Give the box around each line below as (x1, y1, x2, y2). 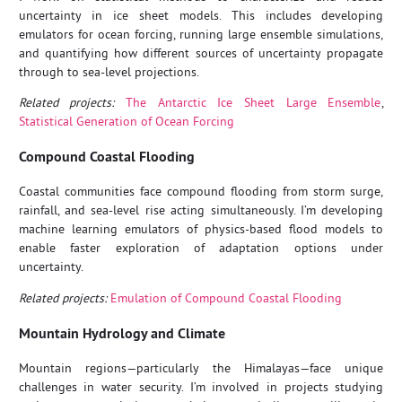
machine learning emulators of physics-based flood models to (18, 221, 384, 238)
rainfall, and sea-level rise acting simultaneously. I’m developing (18, 202, 384, 219)
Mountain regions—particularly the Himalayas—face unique (18, 360, 384, 377)
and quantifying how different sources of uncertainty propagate (18, 44, 384, 61)
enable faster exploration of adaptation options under (18, 240, 384, 257)
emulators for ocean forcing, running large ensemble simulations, (18, 25, 384, 42)
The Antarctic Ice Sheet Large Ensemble (125, 94, 381, 111)
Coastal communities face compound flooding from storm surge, (18, 183, 384, 200)
